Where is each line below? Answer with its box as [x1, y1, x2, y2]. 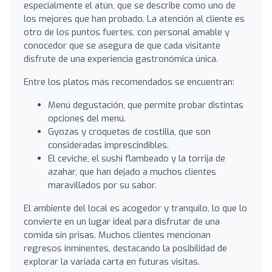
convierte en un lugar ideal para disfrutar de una [24, 215, 220, 228]
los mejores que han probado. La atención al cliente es [24, 12, 245, 25]
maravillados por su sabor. [48, 178, 157, 191]
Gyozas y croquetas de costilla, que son [48, 125, 211, 138]
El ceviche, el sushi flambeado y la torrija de [48, 152, 225, 165]
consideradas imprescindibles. [48, 138, 169, 151]
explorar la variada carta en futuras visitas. [24, 255, 200, 268]
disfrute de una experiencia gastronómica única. [24, 52, 218, 65]
